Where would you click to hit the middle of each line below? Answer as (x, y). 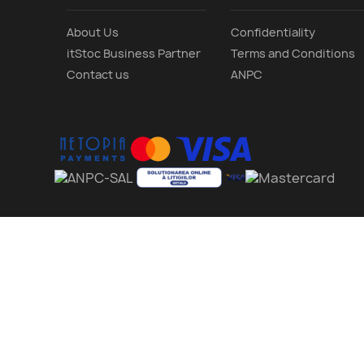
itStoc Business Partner (134, 54)
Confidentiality (273, 32)
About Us (93, 32)
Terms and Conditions (292, 54)
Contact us (98, 75)
